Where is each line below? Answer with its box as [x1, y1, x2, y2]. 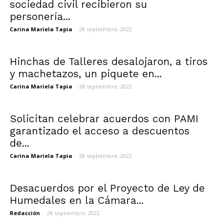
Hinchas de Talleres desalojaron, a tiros [10, 55, 208, 67]
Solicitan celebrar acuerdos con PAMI [10, 112, 198, 125]
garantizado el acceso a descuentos [10, 125, 190, 137]
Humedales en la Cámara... [10, 194, 144, 206]
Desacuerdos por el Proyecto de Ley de [10, 182, 205, 194]
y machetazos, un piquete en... [10, 67, 162, 80]
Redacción [10, 209, 40, 217]
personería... [10, 10, 70, 22]
